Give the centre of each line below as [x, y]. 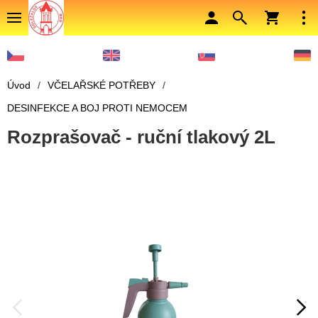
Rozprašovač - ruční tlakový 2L [141, 137]
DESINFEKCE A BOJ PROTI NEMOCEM [97, 108]
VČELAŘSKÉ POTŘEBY [102, 86]
